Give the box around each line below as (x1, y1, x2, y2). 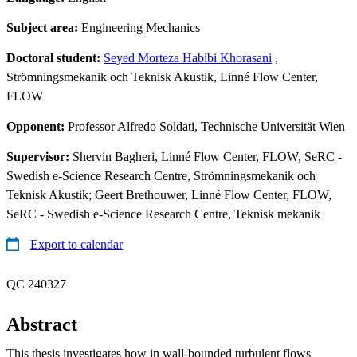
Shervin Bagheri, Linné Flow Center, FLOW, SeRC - (73, 149, 342, 163)
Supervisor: (6, 149, 73, 163)
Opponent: (6, 119, 68, 133)
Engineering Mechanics (81, 20, 200, 34)
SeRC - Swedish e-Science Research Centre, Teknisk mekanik (6, 206, 320, 221)
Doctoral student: (6, 50, 104, 65)
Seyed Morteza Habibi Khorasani (104, 50, 272, 65)
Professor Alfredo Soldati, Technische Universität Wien (68, 119, 345, 133)
